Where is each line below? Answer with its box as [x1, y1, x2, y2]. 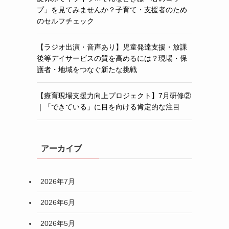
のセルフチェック [37, 17, 94, 25]
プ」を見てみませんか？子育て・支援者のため [37, 6, 187, 14]
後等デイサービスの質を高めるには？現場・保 [37, 54, 187, 62]
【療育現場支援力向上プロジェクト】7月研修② [37, 91, 191, 100]
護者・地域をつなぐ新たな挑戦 [37, 65, 137, 74]
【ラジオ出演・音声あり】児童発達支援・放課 [37, 43, 187, 51]
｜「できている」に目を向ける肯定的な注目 [37, 103, 180, 111]
